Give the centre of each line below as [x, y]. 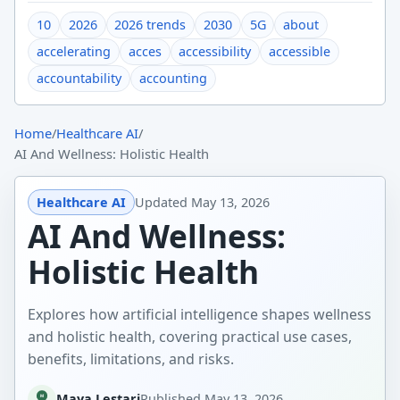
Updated [162, 203]
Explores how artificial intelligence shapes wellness [200, 314]
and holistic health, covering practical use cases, [190, 336]
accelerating [74, 52]
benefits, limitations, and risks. [131, 358]
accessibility [215, 52]
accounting [173, 79]
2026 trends [150, 25]
